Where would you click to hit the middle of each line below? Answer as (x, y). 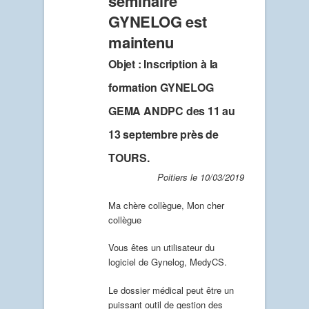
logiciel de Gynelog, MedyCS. (168, 262)
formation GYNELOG (161, 88)
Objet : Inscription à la (163, 64)
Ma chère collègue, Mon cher (166, 205)
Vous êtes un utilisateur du (161, 248)
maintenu (141, 42)
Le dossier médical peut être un (171, 290)
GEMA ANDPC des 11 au (172, 111)
